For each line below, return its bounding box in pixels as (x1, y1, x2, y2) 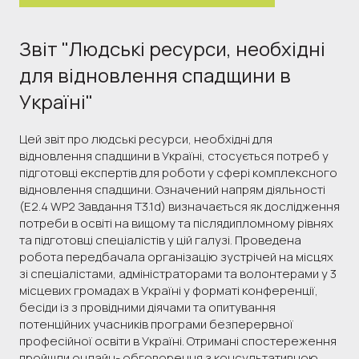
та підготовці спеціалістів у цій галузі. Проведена (19, 231, 301, 248)
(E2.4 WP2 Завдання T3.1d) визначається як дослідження (19, 197, 340, 215)
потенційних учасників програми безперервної (19, 315, 293, 333)
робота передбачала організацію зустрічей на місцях (19, 248, 333, 265)
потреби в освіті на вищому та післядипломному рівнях (19, 214, 333, 232)
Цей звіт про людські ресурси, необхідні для (19, 130, 272, 147)
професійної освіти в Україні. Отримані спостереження (19, 332, 337, 349)
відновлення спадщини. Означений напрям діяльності (19, 180, 325, 198)
